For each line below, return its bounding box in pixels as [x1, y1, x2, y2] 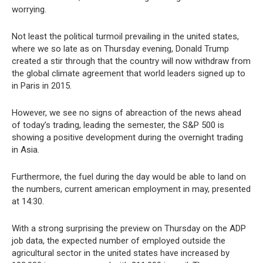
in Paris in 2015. [12, 80, 72, 92]
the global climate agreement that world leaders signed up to [12, 68, 245, 79]
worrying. [12, 4, 46, 15]
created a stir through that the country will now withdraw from [12, 56, 251, 67]
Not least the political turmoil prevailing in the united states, [12, 31, 239, 42]
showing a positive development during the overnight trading [12, 132, 243, 143]
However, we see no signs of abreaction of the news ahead [12, 107, 241, 119]
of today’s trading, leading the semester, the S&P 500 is [12, 120, 224, 131]
